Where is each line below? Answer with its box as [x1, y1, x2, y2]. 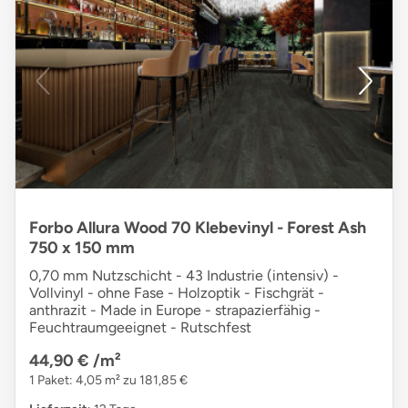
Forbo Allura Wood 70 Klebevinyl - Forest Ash [29, 218, 366, 239]
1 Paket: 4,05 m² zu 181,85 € [29, 372, 188, 389]
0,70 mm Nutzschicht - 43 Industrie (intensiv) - [29, 267, 339, 285]
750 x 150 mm [29, 238, 135, 259]
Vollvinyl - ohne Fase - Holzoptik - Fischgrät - [29, 284, 324, 302]
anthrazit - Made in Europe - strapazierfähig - [29, 301, 321, 320]
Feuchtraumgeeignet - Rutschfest [29, 319, 251, 337]
